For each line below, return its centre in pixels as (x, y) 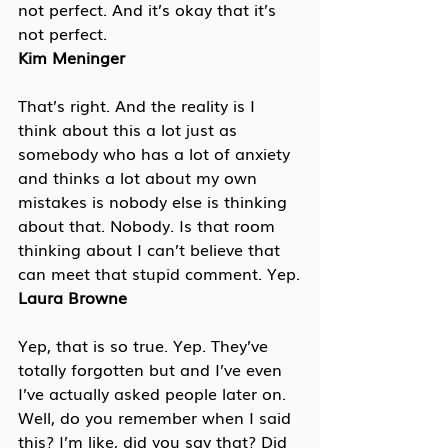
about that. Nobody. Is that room (149, 224)
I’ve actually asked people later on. (154, 392)
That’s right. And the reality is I (139, 104)
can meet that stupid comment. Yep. (159, 272)
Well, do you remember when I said (157, 416)
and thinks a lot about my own (140, 176)
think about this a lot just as (130, 128)
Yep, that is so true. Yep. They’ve (145, 344)
